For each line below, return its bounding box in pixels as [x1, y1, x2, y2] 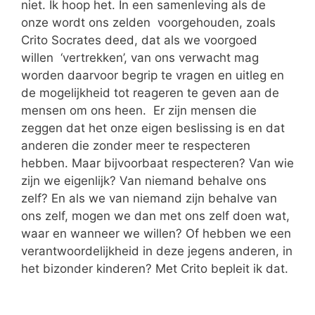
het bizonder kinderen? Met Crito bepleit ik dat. [21, 261, 288, 276]
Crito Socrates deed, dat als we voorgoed [21, 32, 257, 47]
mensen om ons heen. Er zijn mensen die [21, 103, 257, 117]
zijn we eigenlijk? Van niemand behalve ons [21, 173, 266, 188]
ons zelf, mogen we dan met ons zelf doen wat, [21, 208, 290, 223]
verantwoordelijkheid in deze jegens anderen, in [21, 243, 292, 258]
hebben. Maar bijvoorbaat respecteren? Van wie [21, 155, 294, 170]
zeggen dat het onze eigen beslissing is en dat [21, 120, 285, 135]
